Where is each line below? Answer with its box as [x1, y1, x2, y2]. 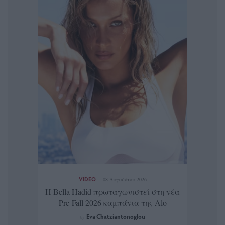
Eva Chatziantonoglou [86, 212, 145, 221]
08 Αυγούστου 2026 [102, 176, 147, 183]
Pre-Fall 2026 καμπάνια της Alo [58, 197, 167, 208]
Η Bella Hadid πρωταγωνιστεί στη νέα [45, 186, 180, 197]
